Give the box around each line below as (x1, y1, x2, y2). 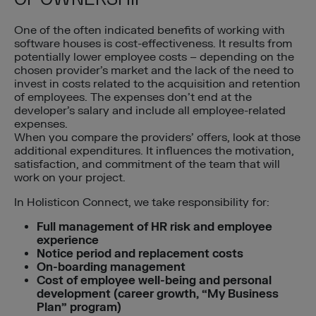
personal (223, 273, 272, 288)
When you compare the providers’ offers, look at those (14, 130, 300, 145)
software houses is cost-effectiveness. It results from (14, 36, 292, 51)
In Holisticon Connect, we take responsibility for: (14, 195, 269, 209)
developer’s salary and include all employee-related (14, 103, 286, 118)
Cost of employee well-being (37, 273, 196, 288)
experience (37, 233, 99, 248)
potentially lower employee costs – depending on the (14, 49, 294, 64)
